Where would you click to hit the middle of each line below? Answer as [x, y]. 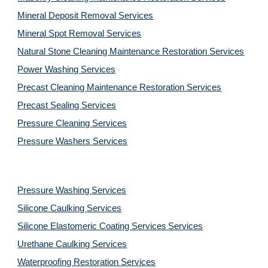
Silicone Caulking [52, 208]
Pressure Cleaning [55, 123]
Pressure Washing [55, 190]
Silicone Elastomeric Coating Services [92, 226]
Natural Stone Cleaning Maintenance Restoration [114, 51]
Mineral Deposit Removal [68, 16]
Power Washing [49, 69]
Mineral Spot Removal [62, 33]
